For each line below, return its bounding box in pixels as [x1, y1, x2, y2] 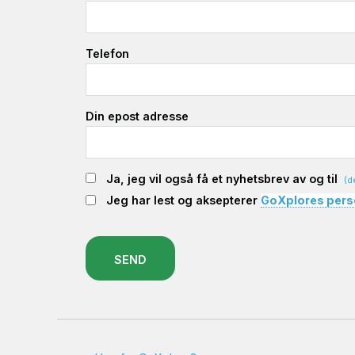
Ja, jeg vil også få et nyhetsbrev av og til [106, 171, 341, 185]
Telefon [86, 46, 129, 60]
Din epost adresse [86, 109, 189, 123]
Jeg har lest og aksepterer [106, 193, 261, 208]
